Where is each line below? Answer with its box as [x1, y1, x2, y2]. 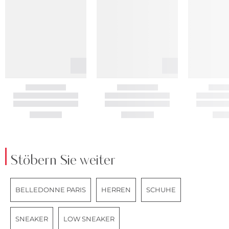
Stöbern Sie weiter [10, 151, 116, 171]
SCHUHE [146, 186, 176, 194]
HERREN [101, 186, 131, 194]
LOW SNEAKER [63, 215, 114, 223]
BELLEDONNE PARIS [15, 186, 86, 194]
